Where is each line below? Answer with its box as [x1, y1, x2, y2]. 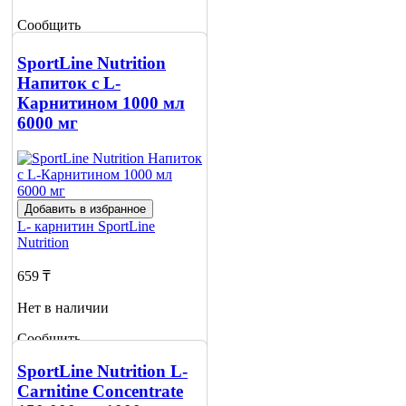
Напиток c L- [17, 73, 121, 93]
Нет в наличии [17, 300, 109, 316]
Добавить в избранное [24, 202, 146, 217]
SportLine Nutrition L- [17, 362, 188, 382]
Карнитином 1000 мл [17, 93, 185, 113]
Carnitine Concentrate [17, 382, 183, 401]
